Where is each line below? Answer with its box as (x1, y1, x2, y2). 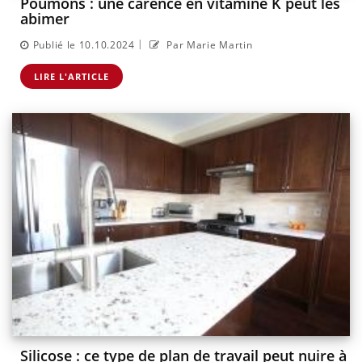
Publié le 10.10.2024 (32, 37, 135, 52)
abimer (20, 9, 69, 29)
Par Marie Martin (163, 37, 253, 52)
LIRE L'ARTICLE (34, 69, 109, 82)
